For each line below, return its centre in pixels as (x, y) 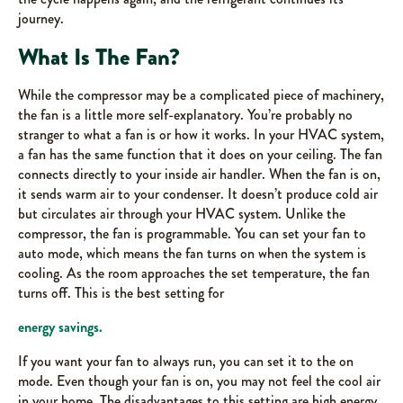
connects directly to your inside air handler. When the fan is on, (199, 174)
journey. (41, 18)
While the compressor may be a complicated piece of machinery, (201, 95)
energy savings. (60, 327)
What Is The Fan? (99, 57)
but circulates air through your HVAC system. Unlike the (182, 214)
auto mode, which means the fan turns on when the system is (192, 253)
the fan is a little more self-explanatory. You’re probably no (185, 115)
